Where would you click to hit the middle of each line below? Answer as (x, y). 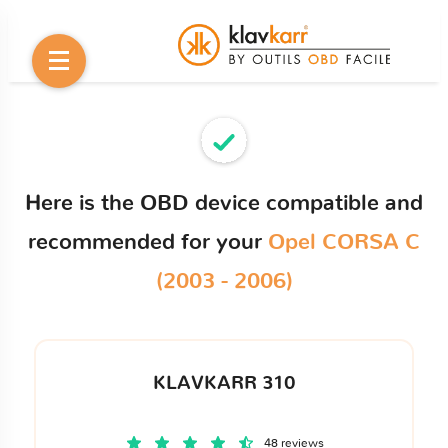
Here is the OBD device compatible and (224, 203)
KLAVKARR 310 (224, 383)
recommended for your (148, 242)
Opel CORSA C (344, 242)
